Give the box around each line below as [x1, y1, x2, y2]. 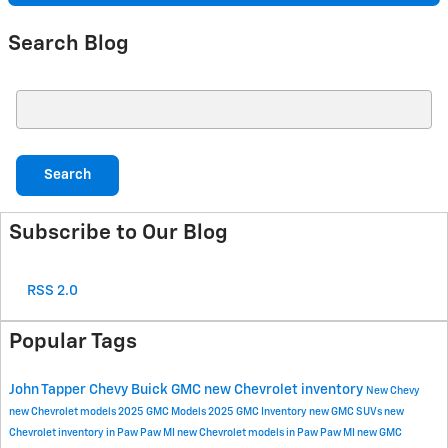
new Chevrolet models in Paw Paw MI [177, 428, 357, 439]
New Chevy [366, 386, 420, 397]
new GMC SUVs [309, 407, 384, 418]
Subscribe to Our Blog [9, 223, 228, 245]
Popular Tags [9, 332, 137, 354]
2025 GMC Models [118, 407, 208, 418]
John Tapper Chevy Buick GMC [9, 383, 204, 398]
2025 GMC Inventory [208, 407, 309, 418]
